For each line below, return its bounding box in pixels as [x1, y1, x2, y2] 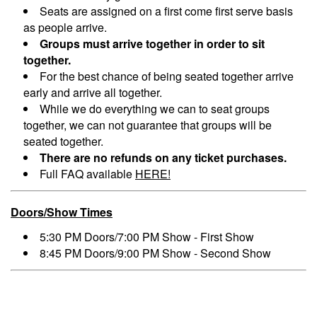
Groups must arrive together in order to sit [40, 35, 265, 52]
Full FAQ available [40, 166, 135, 183]
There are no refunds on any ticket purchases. [40, 149, 287, 166]
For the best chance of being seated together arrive [40, 68, 294, 85]
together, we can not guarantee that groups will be [23, 117, 272, 134]
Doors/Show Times [11, 204, 113, 221]
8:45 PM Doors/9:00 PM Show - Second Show [40, 245, 271, 262]
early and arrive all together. [23, 84, 165, 101]
